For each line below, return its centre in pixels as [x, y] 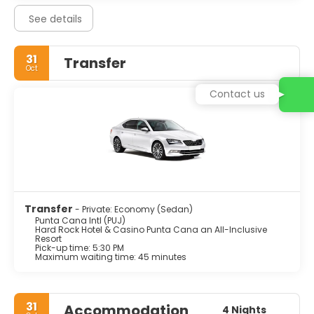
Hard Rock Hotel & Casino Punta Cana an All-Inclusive [151, 229]
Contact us [237, 94]
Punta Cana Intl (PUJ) [80, 220]
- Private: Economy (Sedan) [134, 209]
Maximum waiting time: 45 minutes [111, 257]
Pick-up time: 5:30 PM [80, 247]
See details [55, 19]
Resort [48, 238]
